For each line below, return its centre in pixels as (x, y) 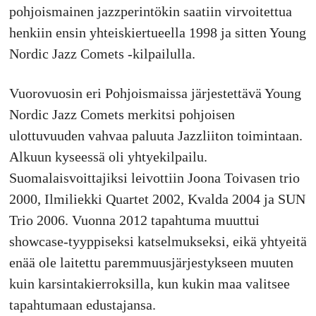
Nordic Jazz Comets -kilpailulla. (102, 54)
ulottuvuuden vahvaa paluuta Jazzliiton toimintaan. (156, 136)
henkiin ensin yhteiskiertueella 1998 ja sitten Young (157, 33)
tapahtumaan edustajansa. (82, 305)
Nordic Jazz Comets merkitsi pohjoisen (122, 115)
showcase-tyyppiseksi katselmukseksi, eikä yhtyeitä (158, 242)
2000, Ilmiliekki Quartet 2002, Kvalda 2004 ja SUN (157, 199)
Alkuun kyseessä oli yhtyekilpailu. (108, 157)
